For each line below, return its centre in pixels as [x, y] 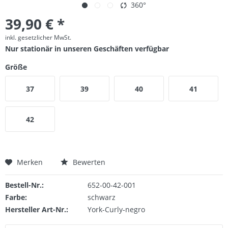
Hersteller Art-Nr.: [37, 209]
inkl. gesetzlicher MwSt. [38, 37]
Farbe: [16, 197]
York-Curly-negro [116, 209]
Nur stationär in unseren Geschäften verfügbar [87, 49]
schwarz [101, 197]
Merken [30, 162]
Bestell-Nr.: [24, 185]
